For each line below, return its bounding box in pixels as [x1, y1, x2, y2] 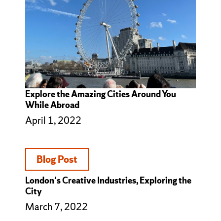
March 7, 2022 [25, 200, 88, 214]
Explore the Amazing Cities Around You [25, 88, 176, 100]
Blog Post [37, 152, 77, 166]
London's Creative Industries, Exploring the [25, 175, 191, 186]
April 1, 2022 [25, 114, 81, 127]
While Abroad [25, 99, 79, 111]
